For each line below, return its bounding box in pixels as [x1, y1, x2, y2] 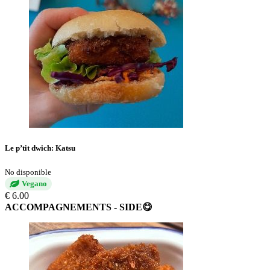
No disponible [5, 167, 51, 177]
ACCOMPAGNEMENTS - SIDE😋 [5, 201, 152, 212]
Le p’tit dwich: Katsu [5, 143, 75, 152]
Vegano [22, 178, 47, 188]
